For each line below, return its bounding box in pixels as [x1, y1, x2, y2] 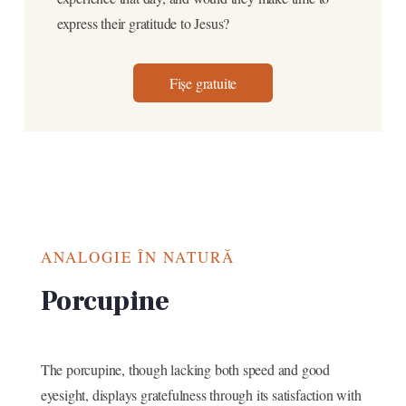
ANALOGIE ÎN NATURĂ [40, 246, 235, 268]
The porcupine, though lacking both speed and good [40, 360, 330, 380]
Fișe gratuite [169, 73, 237, 93]
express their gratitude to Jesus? [56, 14, 230, 34]
